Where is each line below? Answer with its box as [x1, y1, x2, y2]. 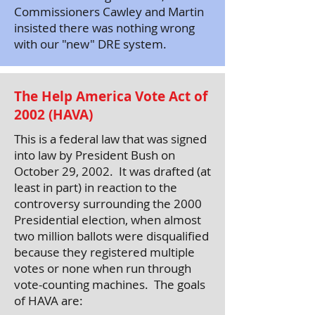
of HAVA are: [14, 292, 83, 309]
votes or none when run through [14, 260, 191, 276]
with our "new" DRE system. [14, 36, 167, 52]
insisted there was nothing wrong [14, 20, 195, 36]
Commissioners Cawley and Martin [14, 4, 204, 20]
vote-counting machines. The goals [14, 276, 205, 292]
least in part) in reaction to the [14, 179, 177, 195]
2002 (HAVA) [14, 105, 93, 124]
